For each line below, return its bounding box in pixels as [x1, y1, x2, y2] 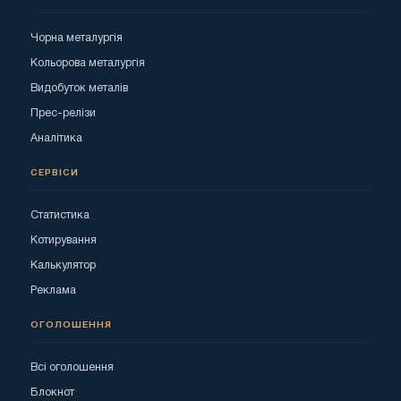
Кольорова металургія [30, 57, 145, 68]
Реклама [30, 285, 76, 295]
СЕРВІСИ [30, 168, 79, 177]
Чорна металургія [30, 32, 123, 43]
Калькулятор [30, 260, 96, 270]
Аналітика [30, 132, 82, 143]
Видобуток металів [30, 82, 128, 93]
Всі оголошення [30, 362, 114, 372]
